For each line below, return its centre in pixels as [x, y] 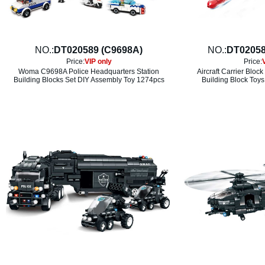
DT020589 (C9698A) [98, 50]
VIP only [98, 62]
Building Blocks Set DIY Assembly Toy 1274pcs [89, 80]
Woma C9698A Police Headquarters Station [89, 72]
